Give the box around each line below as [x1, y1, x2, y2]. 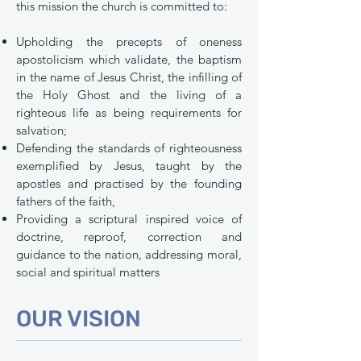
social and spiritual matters [16, 264, 160, 280]
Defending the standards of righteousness [16, 140, 242, 156]
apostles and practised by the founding [16, 176, 242, 191]
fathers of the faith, [16, 193, 115, 209]
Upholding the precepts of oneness [16, 34, 242, 49]
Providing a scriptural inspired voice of [16, 211, 242, 226]
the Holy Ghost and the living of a [16, 87, 242, 102]
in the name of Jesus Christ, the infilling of [16, 69, 242, 85]
